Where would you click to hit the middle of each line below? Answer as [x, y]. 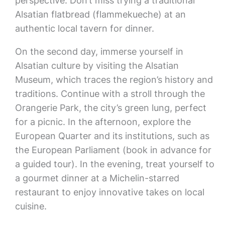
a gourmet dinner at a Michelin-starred [97, 178]
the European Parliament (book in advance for [113, 150]
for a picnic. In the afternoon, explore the [103, 122]
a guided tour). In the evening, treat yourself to [115, 164]
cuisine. [31, 206]
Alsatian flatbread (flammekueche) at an [100, 14]
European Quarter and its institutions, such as [112, 136]
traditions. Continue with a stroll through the [110, 94]
